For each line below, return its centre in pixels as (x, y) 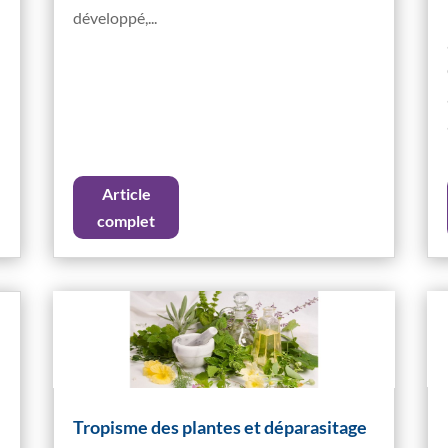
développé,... (115, 18)
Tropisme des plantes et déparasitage (220, 427)
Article (126, 194)
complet (126, 221)
